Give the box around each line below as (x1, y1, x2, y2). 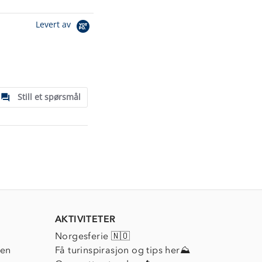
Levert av (36, 19, 73, 30)
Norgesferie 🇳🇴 (55, 230, 130, 242)
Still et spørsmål (18, 91, 81, 102)
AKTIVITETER (55, 213, 116, 225)
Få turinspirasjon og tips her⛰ (55, 244, 190, 256)
